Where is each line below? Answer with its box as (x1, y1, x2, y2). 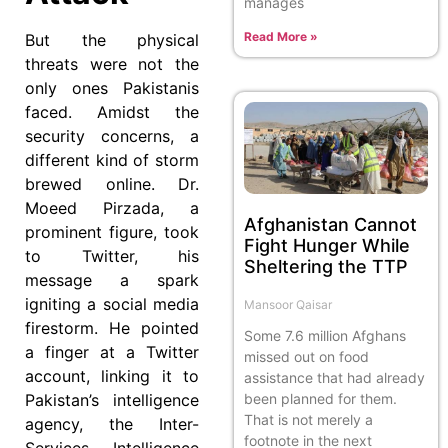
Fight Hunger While (244, 234, 410, 256)
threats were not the (25, 53, 199, 74)
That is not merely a (244, 410, 373, 428)
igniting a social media (25, 293, 199, 314)
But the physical (25, 29, 199, 50)
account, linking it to (25, 365, 199, 386)
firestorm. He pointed (25, 317, 199, 338)
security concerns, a (25, 125, 199, 146)
